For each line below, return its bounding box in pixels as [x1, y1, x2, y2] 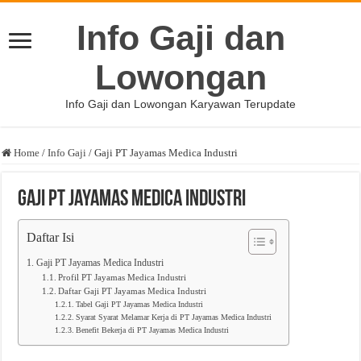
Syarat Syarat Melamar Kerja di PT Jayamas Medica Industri [76, 313, 272, 322]
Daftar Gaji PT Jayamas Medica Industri [57, 287, 206, 296]
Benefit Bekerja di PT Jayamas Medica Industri [76, 326, 230, 334]
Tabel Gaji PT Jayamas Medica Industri [76, 301, 204, 309]
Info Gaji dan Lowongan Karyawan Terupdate [65, 98, 296, 110]
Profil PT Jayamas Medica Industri [57, 273, 186, 282]
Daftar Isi [27, 230, 75, 245]
